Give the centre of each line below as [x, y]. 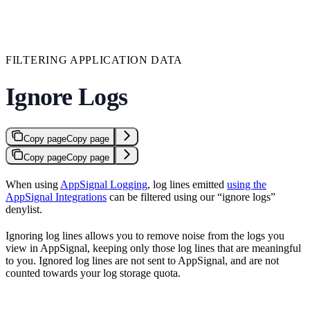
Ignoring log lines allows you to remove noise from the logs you [145, 235]
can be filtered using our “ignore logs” [191, 197]
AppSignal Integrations [56, 197]
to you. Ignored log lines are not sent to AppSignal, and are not [142, 260]
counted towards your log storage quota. [93, 273]
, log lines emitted [187, 184]
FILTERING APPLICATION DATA [94, 60]
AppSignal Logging [104, 184]
